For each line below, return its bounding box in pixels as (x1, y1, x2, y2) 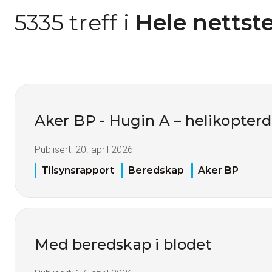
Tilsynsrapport (41, 165, 114, 177)
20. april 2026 (75, 144, 133, 155)
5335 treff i (15, 9, 129, 36)
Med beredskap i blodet (35, 236, 212, 254)
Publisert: (35, 144, 75, 155)
